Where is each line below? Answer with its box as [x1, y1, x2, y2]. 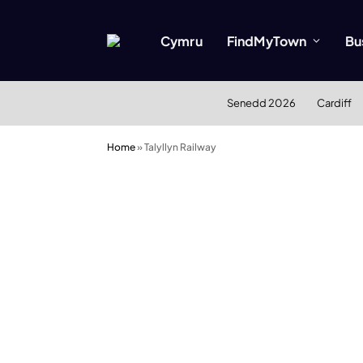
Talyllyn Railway [144, 141, 216, 153]
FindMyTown [226, 32, 307, 49]
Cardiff [316, 96, 352, 109]
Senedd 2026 [226, 96, 296, 109]
